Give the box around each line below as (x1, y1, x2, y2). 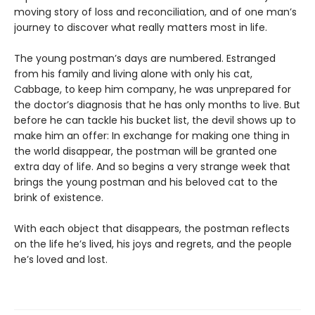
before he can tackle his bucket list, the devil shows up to (14, 113, 296, 127)
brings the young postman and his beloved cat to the (14, 175, 278, 189)
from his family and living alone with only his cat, (14, 67, 252, 81)
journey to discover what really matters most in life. (14, 20, 267, 34)
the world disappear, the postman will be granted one (14, 144, 277, 158)
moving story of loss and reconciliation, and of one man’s (14, 5, 297, 19)
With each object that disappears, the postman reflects (14, 221, 290, 236)
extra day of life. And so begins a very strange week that (14, 160, 290, 174)
